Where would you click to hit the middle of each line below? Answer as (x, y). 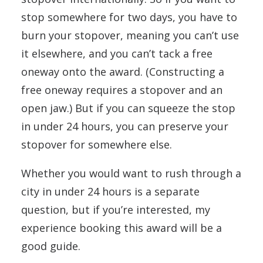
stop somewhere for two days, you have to (129, 17)
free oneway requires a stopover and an (122, 90)
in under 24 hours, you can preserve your (125, 126)
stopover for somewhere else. (97, 144)
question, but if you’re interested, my (116, 210)
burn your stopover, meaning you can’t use (130, 35)
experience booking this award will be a (122, 228)
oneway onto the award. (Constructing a (123, 72)
